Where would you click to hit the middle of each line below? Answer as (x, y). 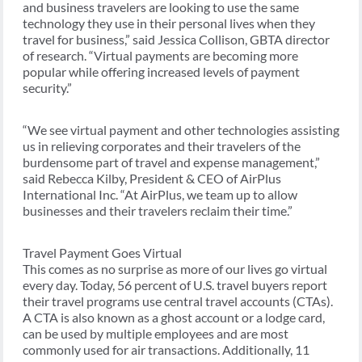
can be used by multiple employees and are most (156, 334)
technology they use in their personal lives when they (169, 23)
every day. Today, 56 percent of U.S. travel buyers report (175, 285)
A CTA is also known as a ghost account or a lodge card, (174, 318)
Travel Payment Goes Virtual (102, 253)
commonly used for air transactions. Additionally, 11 (166, 350)
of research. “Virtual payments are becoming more (160, 56)
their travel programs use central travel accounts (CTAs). (178, 301)
